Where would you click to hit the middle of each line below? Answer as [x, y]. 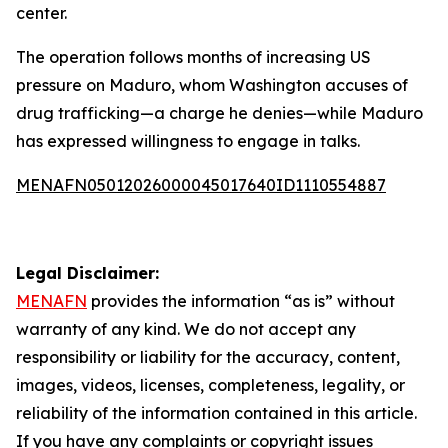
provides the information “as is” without [241, 301]
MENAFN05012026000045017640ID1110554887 [201, 185]
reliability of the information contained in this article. [216, 413]
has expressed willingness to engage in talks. [188, 141]
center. [41, 13]
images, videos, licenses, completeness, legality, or [210, 385]
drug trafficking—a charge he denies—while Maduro [219, 113]
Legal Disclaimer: [87, 273]
